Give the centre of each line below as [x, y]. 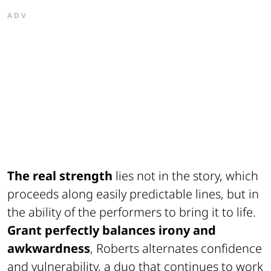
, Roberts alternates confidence [176, 249]
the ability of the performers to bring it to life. [132, 212]
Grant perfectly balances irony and [112, 230]
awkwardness [49, 249]
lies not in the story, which [185, 176]
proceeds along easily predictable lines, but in [133, 194]
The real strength [60, 176]
